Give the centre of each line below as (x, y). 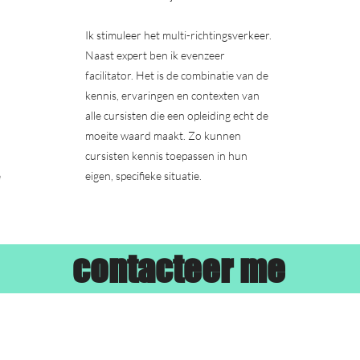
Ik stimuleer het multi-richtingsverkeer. (178, 35)
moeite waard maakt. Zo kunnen (163, 135)
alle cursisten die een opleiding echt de (177, 115)
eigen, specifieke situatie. (143, 176)
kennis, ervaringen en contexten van (172, 95)
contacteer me (179, 269)
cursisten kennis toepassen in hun (166, 155)
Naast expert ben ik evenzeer (155, 55)
